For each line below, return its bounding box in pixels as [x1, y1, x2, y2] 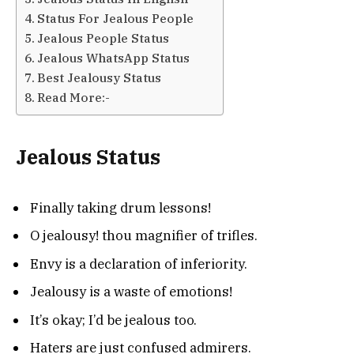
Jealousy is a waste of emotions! [30, 283, 232, 301]
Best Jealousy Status [37, 69, 162, 85]
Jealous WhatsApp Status [37, 49, 190, 66]
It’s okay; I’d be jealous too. [30, 311, 197, 329]
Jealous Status [16, 144, 160, 171]
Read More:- [37, 88, 111, 105]
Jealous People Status [37, 29, 170, 46]
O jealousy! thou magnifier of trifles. [30, 227, 258, 245]
